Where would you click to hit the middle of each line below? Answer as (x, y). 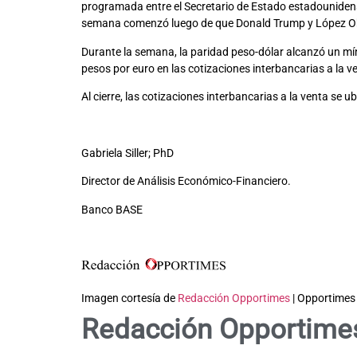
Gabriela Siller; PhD (127, 153)
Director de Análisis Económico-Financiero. (186, 181)
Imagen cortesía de (129, 298)
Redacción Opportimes (234, 298)
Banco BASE (112, 209)
